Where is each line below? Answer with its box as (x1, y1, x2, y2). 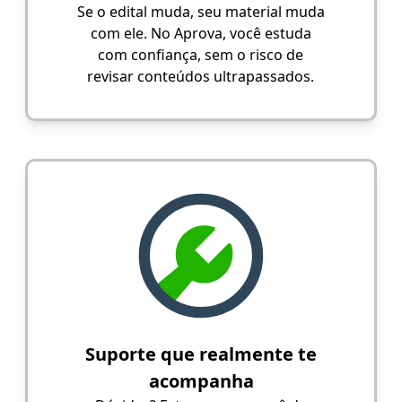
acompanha (148, 368, 254, 393)
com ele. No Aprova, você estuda (90, 23, 311, 44)
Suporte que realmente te (85, 341, 317, 366)
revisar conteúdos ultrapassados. (87, 66, 315, 87)
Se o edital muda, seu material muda (76, 2, 325, 22)
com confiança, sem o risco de (98, 45, 304, 66)
